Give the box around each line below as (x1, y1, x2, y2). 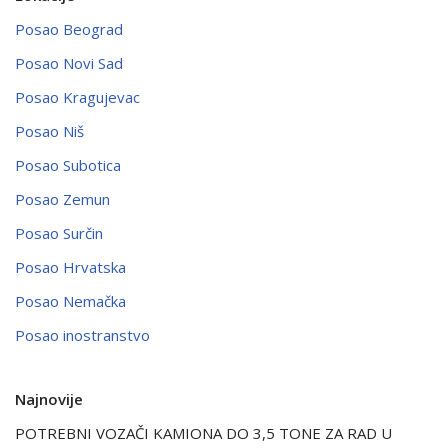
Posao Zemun (15, 188, 110, 209)
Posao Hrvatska (15, 256, 126, 277)
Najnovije (15, 388, 83, 409)
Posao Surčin (15, 222, 103, 243)
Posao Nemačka (15, 290, 126, 311)
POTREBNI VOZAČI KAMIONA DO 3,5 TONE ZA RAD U (15, 422, 392, 443)
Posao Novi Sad (15, 52, 123, 73)
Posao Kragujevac (15, 86, 140, 107)
